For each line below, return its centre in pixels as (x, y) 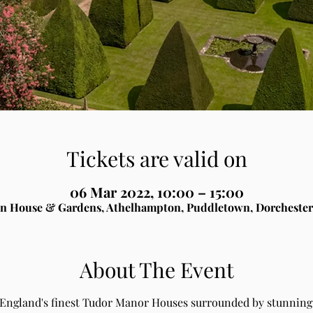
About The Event (156, 270)
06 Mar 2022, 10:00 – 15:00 (156, 192)
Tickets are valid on (156, 159)
